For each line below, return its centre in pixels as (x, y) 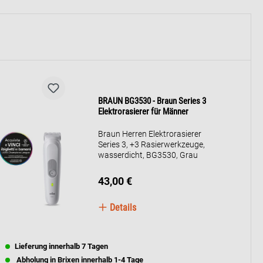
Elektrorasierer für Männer (144, 112)
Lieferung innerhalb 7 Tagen (61, 246)
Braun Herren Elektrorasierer (150, 134)
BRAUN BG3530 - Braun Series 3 (152, 101)
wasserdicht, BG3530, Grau (148, 155)
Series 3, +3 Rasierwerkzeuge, (152, 144)
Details (122, 208)
